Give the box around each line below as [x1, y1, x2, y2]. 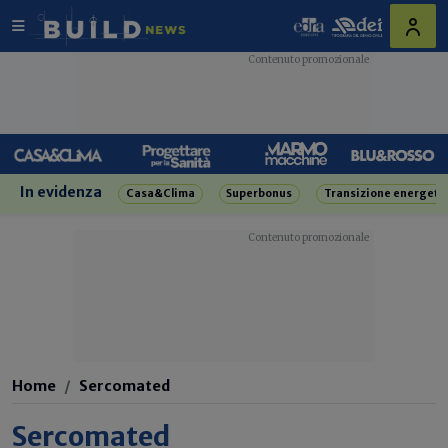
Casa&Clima [125, 187, 195, 200]
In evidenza [20, 183, 102, 201]
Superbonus [226, 187, 293, 200]
